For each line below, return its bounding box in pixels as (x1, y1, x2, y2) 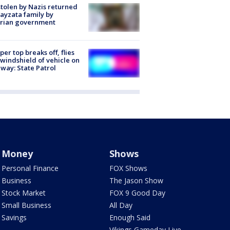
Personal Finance (1, 163, 59, 174)
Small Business (1, 200, 51, 210)
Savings (1, 213, 27, 223)
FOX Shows (109, 163, 148, 174)
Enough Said (109, 213, 151, 223)
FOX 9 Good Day (109, 188, 166, 198)
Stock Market (1, 188, 46, 198)
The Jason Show (109, 176, 164, 186)
